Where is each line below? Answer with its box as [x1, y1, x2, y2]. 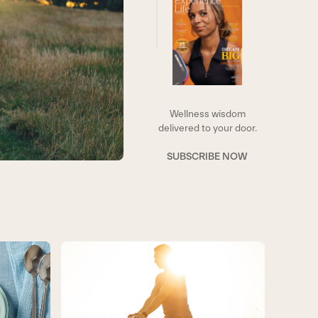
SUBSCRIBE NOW [167, 150, 248, 162]
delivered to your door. [158, 121, 257, 133]
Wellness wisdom [169, 107, 246, 119]
